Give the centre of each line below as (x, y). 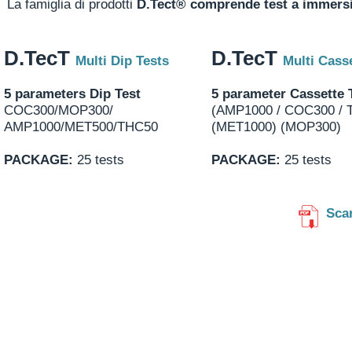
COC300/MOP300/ (59, 110)
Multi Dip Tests (122, 61)
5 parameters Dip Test (72, 94)
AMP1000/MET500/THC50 (81, 127)
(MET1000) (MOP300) (276, 127)
